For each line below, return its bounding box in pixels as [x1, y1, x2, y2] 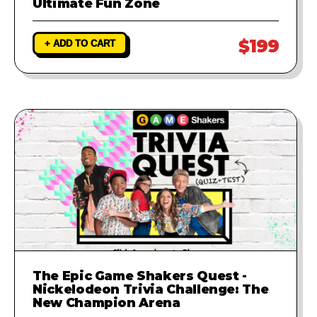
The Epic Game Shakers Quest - [33, 267, 247, 283]
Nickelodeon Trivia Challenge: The [33, 281, 269, 296]
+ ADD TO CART [45, 38, 115, 49]
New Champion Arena [33, 294, 180, 310]
